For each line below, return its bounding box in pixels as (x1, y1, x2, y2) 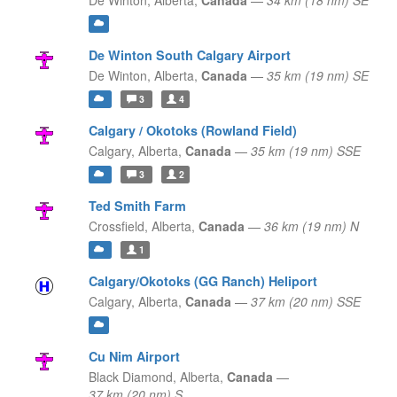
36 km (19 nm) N (263, 217, 359, 236)
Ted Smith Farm (88, 197, 186, 215)
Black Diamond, (88, 368, 176, 386)
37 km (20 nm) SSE (250, 292, 361, 311)
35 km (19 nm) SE (266, 66, 369, 85)
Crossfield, (88, 217, 148, 236)
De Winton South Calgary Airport (88, 46, 291, 65)
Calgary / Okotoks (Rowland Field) (88, 121, 297, 140)
